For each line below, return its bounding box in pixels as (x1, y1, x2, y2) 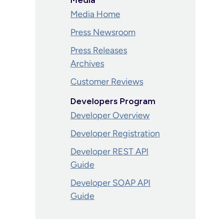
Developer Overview (70, 110, 150, 121)
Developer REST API (70, 146, 149, 157)
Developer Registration (70, 128, 160, 139)
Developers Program (70, 96, 155, 107)
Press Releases (70, 45, 127, 56)
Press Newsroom (70, 27, 135, 38)
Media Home (70, 9, 120, 20)
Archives (70, 58, 104, 69)
